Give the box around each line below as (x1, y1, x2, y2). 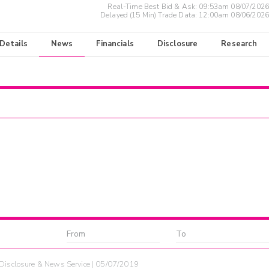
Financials (96, 38, 134, 50)
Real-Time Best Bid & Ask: (107, 2, 199, 12)
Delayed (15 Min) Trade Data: (100, 10, 199, 20)
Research (221, 38, 258, 50)
